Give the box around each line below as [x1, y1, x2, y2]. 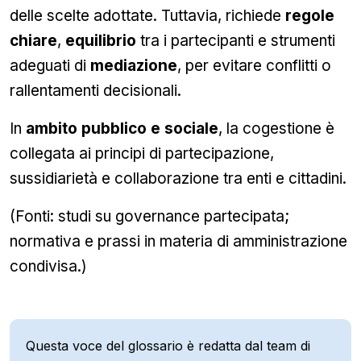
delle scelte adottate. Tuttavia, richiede [10, 6, 285, 25]
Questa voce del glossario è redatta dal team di [26, 338, 310, 354]
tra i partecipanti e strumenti [136, 31, 335, 50]
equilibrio [65, 31, 136, 50]
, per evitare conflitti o [177, 56, 331, 75]
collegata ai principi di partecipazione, [10, 144, 274, 163]
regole [285, 6, 334, 25]
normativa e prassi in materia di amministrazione [10, 232, 347, 251]
